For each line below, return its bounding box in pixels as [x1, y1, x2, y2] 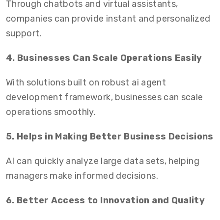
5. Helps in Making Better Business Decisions [6, 131, 214, 142]
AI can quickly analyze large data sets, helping [6, 156, 199, 166]
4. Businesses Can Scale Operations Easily [6, 53, 202, 63]
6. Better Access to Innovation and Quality [6, 195, 205, 206]
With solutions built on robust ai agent [6, 77, 166, 88]
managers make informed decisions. [6, 170, 158, 181]
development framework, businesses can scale [6, 92, 203, 103]
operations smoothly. [6, 107, 96, 117]
